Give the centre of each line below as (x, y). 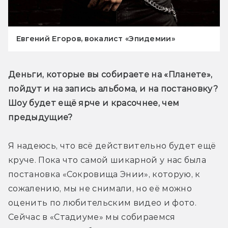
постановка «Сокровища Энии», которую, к (104, 175)
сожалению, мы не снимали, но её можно (100, 189)
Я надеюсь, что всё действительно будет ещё (112, 146)
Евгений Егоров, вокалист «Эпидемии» (96, 39)
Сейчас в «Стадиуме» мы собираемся (92, 217)
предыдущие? (40, 118)
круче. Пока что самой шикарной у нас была (107, 160)
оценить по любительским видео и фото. (102, 203)
